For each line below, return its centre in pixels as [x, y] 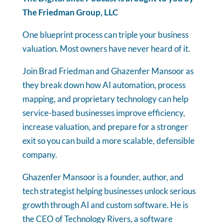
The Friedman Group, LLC [70, 12]
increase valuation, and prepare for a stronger [105, 126]
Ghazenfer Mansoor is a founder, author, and [103, 177]
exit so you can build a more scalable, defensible [108, 140]
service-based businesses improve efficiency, [104, 112]
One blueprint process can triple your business [105, 34]
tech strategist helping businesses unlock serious [109, 191]
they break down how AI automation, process [104, 85]
